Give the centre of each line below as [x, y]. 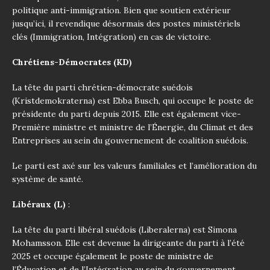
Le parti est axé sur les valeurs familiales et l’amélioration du [134, 165]
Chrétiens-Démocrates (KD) [72, 62]
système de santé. [48, 179]
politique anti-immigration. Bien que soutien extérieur [121, 10]
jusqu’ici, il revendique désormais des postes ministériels [126, 23]
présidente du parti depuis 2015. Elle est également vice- [127, 114]
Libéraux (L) [39, 204]
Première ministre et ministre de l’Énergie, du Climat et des [133, 127]
